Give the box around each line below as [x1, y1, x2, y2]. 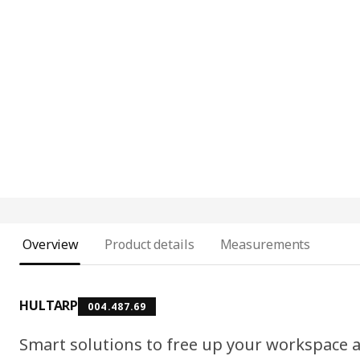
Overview [22, 235, 80, 254]
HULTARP [19, 297, 79, 315]
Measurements [219, 235, 311, 254]
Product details [104, 235, 194, 254]
